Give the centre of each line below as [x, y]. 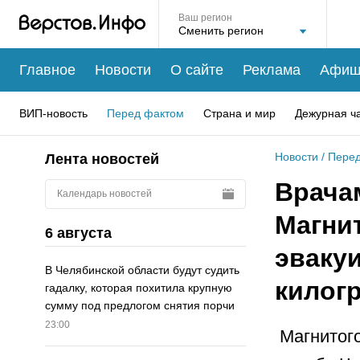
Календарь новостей [104, 193]
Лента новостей [102, 159]
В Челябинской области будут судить [142, 270]
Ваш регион [205, 18]
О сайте [197, 70]
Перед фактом [145, 113]
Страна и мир [239, 113]
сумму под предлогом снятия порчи [140, 306]
